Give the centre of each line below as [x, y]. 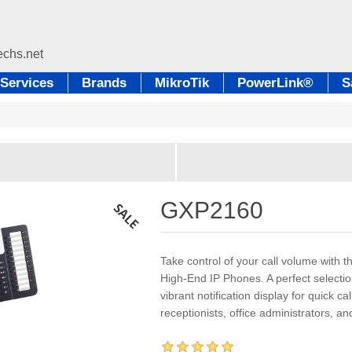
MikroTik [182, 83]
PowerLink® [275, 83]
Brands [104, 83]
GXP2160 [212, 210]
